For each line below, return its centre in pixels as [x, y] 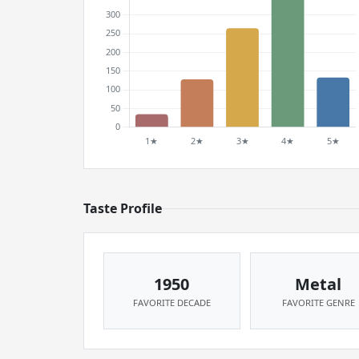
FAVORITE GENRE [318, 303]
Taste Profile [123, 208]
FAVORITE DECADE [171, 303]
